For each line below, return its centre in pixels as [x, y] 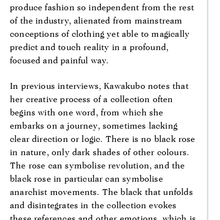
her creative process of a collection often [92, 99]
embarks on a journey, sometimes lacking [94, 125]
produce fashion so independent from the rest [102, 7]
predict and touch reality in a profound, [89, 47]
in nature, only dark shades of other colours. [100, 152]
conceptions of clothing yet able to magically [100, 34]
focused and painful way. [59, 60]
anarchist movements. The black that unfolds [101, 192]
